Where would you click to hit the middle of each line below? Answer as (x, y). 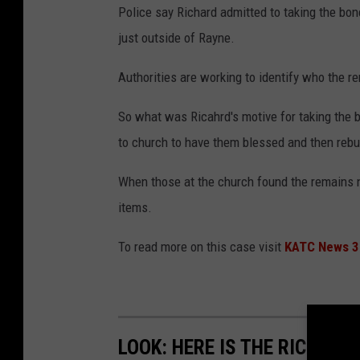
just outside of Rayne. (176, 38)
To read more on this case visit (201, 247)
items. (135, 208)
